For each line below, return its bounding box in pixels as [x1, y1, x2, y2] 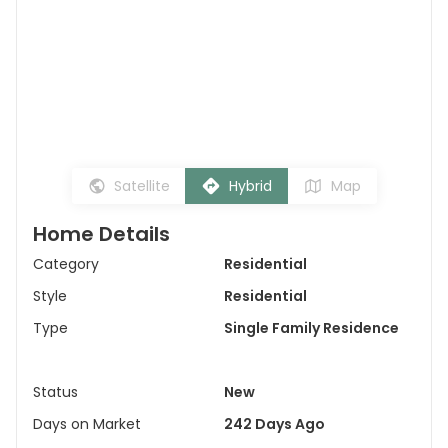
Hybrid [228, 176, 272, 196]
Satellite [113, 176, 170, 196]
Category [33, 254, 99, 274]
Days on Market [33, 414, 141, 434]
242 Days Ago [224, 414, 325, 434]
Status [33, 382, 78, 402]
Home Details [33, 220, 170, 248]
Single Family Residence [224, 318, 399, 338]
